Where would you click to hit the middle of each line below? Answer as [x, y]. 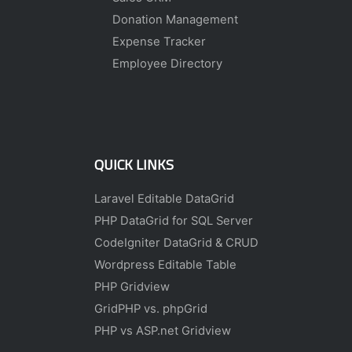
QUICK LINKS [134, 164]
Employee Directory [167, 63]
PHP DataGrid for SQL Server [173, 221]
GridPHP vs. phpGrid [150, 309]
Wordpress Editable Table [165, 265]
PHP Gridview [132, 287]
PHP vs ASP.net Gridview [162, 331]
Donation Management [175, 19]
